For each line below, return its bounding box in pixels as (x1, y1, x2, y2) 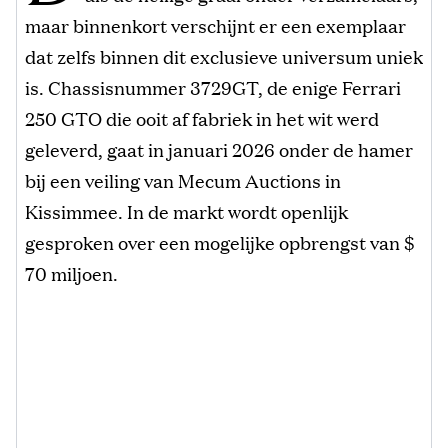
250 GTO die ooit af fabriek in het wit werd (25, 104, 379, 131)
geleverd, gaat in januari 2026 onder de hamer (25, 135, 413, 162)
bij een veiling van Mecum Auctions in (25, 166, 341, 193)
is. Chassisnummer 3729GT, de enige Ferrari (25, 73, 401, 100)
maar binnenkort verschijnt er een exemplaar (25, 11, 406, 38)
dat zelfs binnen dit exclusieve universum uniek (25, 42, 423, 69)
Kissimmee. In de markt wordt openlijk (25, 197, 348, 224)
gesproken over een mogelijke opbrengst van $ (25, 228, 415, 255)
